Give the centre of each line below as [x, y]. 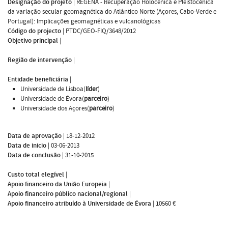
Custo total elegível [36, 174]
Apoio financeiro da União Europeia [57, 184]
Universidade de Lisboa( [53, 89]
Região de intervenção [40, 60]
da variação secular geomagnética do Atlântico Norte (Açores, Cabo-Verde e [112, 11]
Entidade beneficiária [38, 79]
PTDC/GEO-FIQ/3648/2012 [101, 31]
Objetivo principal [33, 40]
